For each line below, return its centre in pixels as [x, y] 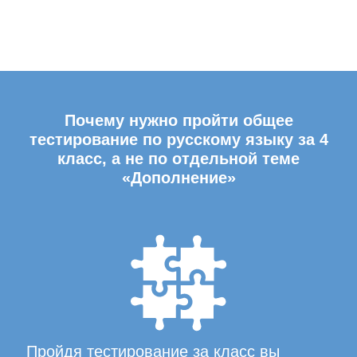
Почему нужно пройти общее [178, 120]
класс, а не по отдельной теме [178, 159]
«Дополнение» [178, 178]
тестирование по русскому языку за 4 [178, 139]
